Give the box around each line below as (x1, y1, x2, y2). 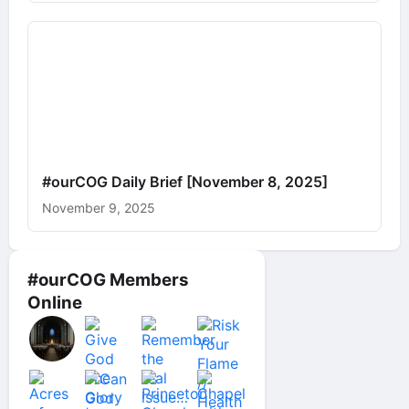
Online (27, 292, 82, 314)
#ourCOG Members (27, 269, 189, 291)
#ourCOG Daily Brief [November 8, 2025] (42, 173, 328, 192)
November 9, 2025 (42, 200, 155, 216)
